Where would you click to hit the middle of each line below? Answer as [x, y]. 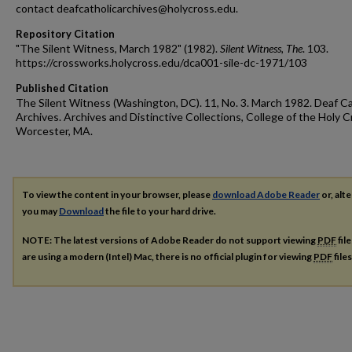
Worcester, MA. [54, 131]
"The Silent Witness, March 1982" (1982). [118, 48]
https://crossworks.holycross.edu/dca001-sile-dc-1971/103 [161, 62]
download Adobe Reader [266, 194]
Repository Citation [65, 34]
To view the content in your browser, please [117, 194]
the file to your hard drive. [160, 211]
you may [40, 211]
